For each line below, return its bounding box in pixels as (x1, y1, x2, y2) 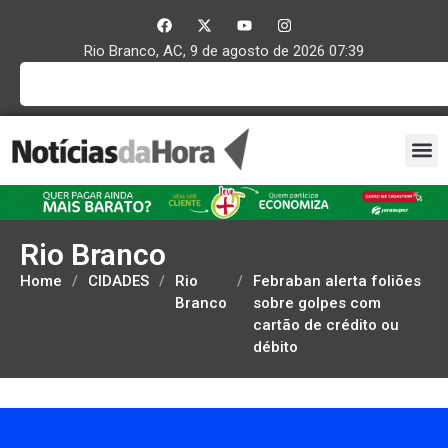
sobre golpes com (253, 293, 381, 312)
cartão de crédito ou (253, 315, 399, 334)
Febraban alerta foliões (253, 271, 421, 290)
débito (253, 337, 298, 356)
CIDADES (88, 271, 149, 290)
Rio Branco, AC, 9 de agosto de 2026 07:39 (84, 42, 364, 60)
